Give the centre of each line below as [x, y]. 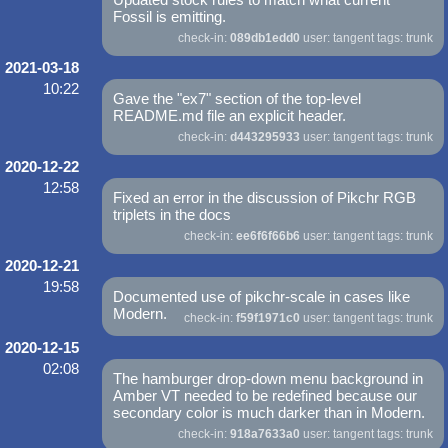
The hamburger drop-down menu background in [268, 379]
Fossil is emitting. [170, 17]
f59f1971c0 [267, 318]
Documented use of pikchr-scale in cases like [262, 297]
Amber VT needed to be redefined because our [265, 396]
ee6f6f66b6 [267, 236]
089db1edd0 [264, 38]
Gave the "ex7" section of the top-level [237, 99]
